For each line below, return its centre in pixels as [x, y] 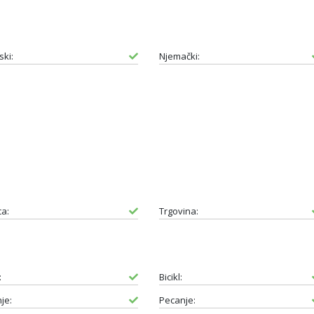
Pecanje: [177, 300]
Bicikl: [170, 277]
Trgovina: [178, 211]
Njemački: [179, 56]
